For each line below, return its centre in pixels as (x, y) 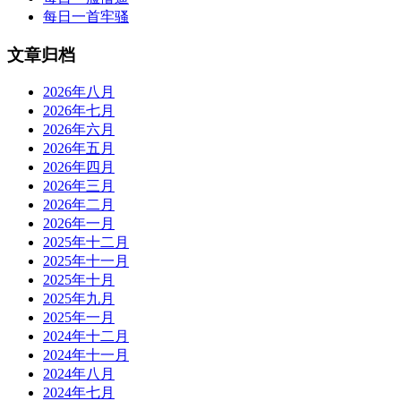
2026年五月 (79, 149)
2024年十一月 (86, 355)
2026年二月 (79, 205)
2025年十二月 (86, 243)
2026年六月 (79, 130)
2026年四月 (79, 167)
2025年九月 (79, 299)
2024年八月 (79, 374)
